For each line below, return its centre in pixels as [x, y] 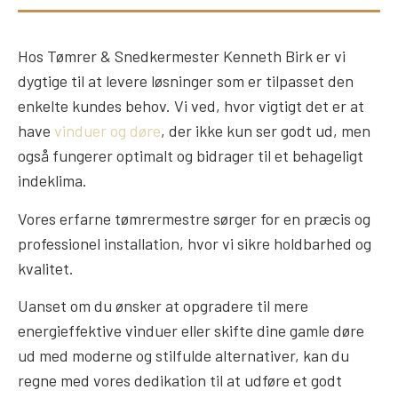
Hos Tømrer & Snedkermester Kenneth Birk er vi [182, 56]
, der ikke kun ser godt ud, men [266, 131]
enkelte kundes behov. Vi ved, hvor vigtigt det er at [191, 106]
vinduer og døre [107, 131]
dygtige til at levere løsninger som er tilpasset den [186, 81]
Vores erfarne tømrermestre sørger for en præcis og [194, 218]
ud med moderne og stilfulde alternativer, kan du [183, 356]
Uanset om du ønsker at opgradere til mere [163, 306]
